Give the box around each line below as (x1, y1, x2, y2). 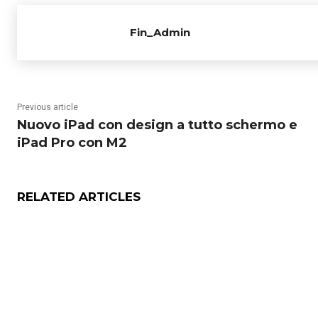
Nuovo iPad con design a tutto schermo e (17, 117, 297, 133)
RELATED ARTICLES (17, 190, 141, 204)
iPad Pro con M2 (17, 135, 127, 151)
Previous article (17, 102, 78, 113)
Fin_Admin (130, 26, 190, 40)
